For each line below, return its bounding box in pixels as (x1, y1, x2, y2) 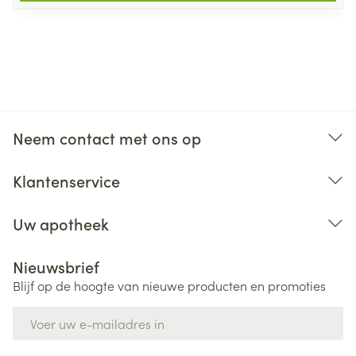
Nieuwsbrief (13, 255, 99, 277)
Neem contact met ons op (13, 126, 201, 149)
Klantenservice (13, 169, 120, 192)
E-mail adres (12, 305, 87, 323)
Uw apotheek (13, 212, 109, 234)
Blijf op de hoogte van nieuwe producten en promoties (13, 277, 326, 294)
